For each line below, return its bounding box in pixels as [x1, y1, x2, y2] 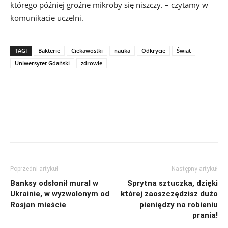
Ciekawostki [71, 46, 103, 54]
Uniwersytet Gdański [15, 59, 70, 67]
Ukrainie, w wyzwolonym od [10, 189, 109, 198]
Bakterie [38, 46, 60, 54]
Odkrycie [141, 46, 165, 54]
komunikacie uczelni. [10, 12, 83, 23]
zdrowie [81, 59, 102, 67]
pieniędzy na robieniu [139, 199, 218, 209]
